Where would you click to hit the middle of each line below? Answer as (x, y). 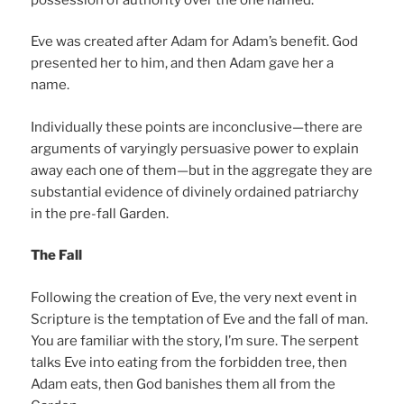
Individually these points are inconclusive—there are (197, 127)
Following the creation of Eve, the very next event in (194, 297)
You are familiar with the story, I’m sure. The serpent (195, 340)
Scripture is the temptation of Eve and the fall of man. (200, 319)
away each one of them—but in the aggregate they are (202, 170)
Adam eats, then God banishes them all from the (184, 384)
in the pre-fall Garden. (100, 213)
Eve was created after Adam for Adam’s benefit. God (195, 42)
